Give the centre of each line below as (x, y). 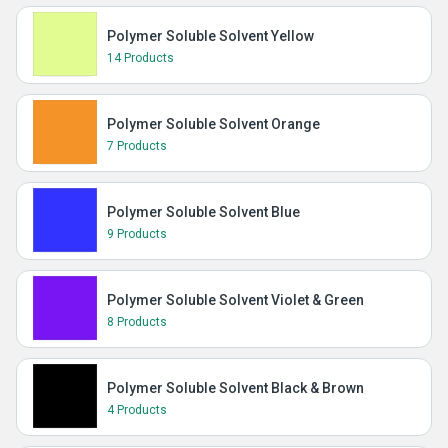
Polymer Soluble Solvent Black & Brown (235, 388)
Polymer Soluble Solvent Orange (213, 124)
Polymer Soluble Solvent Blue (203, 212)
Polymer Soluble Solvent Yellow (210, 36)
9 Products (137, 234)
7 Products (137, 146)
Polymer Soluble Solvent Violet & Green (235, 300)
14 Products (140, 58)
